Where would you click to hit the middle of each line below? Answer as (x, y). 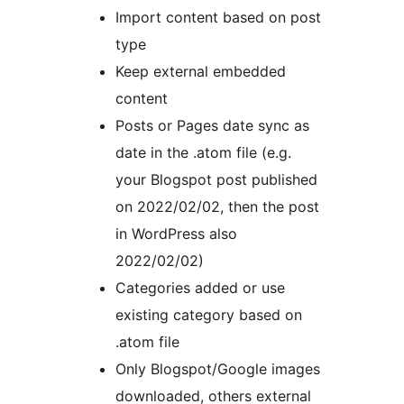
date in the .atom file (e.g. (203, 153)
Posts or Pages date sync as (212, 126)
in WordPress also (176, 234)
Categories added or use (200, 288)
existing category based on (209, 315)
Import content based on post (218, 18)
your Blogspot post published (216, 180)
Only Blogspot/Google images (218, 369)
